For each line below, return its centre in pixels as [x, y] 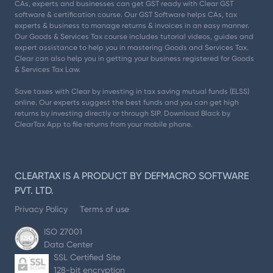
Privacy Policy [41, 209]
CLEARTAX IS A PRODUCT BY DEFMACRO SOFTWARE [132, 176]
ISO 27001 [63, 232]
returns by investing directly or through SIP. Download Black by [122, 114]
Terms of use [105, 209]
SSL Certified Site [87, 257]
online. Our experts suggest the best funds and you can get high [127, 103]
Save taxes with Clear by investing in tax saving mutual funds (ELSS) [132, 92]
